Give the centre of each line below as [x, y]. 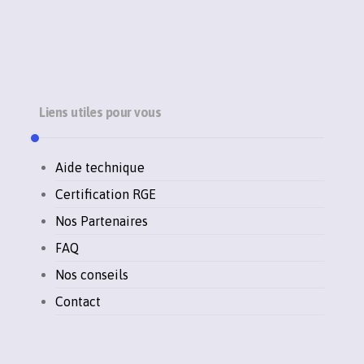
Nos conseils [92, 275]
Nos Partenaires [102, 221]
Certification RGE [106, 195]
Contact [78, 302]
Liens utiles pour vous [100, 113]
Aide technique [100, 168]
